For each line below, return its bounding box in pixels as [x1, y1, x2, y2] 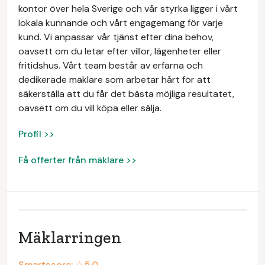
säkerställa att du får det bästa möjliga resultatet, [18, 88, 234, 100]
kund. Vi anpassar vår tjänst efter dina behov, [18, 31, 214, 43]
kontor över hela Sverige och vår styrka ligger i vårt [18, 2, 238, 15]
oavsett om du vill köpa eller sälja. [18, 102, 161, 114]
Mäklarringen [18, 228, 121, 247]
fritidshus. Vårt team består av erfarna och [18, 59, 203, 72]
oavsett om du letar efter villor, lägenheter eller [18, 45, 221, 57]
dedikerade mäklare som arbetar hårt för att [18, 73, 211, 86]
